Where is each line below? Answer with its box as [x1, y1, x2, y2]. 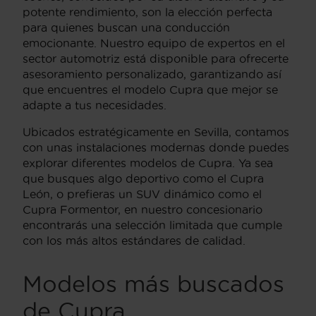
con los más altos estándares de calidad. [23, 233, 245, 247]
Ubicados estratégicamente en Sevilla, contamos [23, 125, 289, 138]
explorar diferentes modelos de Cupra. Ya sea [23, 156, 273, 169]
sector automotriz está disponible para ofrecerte [23, 51, 288, 65]
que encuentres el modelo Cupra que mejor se [23, 83, 278, 96]
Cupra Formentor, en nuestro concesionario [23, 202, 262, 216]
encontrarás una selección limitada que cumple [23, 218, 282, 231]
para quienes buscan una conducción [23, 20, 230, 34]
